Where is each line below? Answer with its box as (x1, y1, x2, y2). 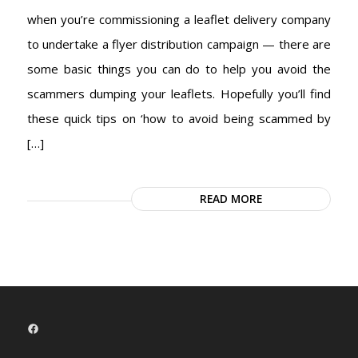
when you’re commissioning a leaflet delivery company (26, 10, 332, 27)
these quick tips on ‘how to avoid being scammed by (26, 109, 332, 126)
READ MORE (200, 190, 263, 206)
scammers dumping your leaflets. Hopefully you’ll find (26, 85, 332, 101)
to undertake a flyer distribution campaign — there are (26, 35, 332, 52)
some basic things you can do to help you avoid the (26, 60, 332, 77)
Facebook (26, 319, 79, 336)
